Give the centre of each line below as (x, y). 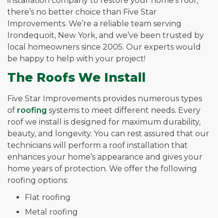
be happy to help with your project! (76, 58)
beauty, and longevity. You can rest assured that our (108, 134)
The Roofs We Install (76, 77)
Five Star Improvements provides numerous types (105, 99)
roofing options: (38, 181)
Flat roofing (48, 198)
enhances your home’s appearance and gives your (105, 157)
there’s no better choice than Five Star (82, 12)
